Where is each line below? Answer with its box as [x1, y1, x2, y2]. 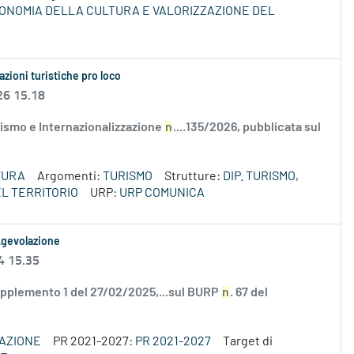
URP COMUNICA [119, 186, 205, 200]
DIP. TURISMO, [223, 170, 299, 183]
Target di [223, 335, 273, 348]
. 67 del [230, 286, 268, 299]
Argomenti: [37, 170, 103, 183]
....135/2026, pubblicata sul [173, 121, 321, 134]
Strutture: [164, 170, 223, 183]
